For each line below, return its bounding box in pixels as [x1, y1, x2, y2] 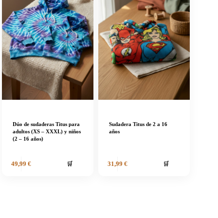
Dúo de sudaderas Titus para [13, 121, 80, 127]
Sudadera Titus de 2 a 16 [109, 121, 168, 127]
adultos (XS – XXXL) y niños [13, 128, 81, 135]
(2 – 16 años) [13, 136, 43, 142]
